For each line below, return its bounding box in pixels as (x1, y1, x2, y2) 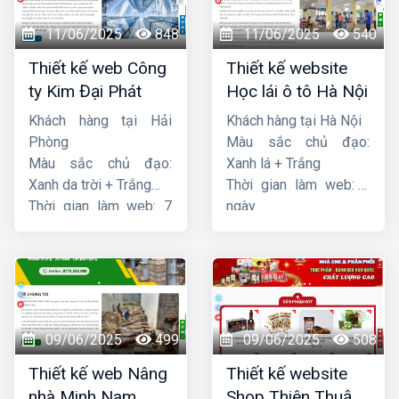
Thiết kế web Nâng (28, 362, 167, 384)
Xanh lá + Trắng (226, 154, 322, 172)
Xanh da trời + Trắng (28, 175, 151, 193)
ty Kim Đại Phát (28, 80, 142, 102)
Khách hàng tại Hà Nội (226, 111, 362, 129)
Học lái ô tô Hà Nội (226, 80, 369, 102)
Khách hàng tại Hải (28, 111, 172, 129)
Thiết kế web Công (28, 57, 167, 78)
